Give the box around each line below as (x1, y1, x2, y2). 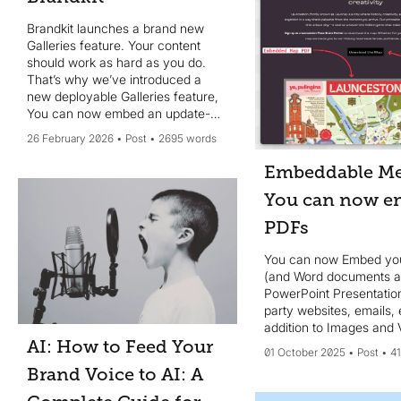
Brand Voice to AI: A (27, 363, 203, 385)
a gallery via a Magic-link (27, 156, 170, 172)
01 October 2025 (263, 345, 346, 359)
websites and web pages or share (27, 139, 219, 155)
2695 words (158, 131, 217, 145)
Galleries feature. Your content (27, 37, 200, 53)
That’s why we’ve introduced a (27, 71, 201, 87)
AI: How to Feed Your (27, 336, 213, 357)
